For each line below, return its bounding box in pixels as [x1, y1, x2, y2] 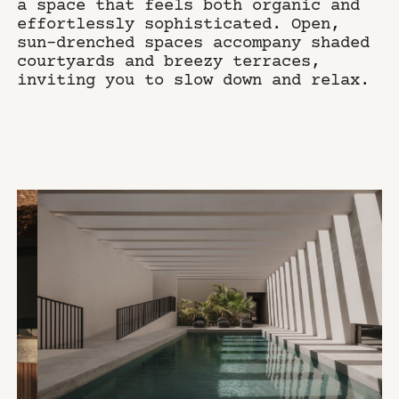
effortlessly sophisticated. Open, [17, 12, 341, 33]
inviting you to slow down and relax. [17, 69, 370, 89]
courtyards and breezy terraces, [17, 50, 322, 70]
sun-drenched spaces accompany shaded [17, 31, 370, 52]
